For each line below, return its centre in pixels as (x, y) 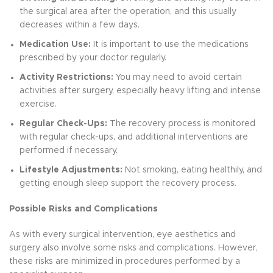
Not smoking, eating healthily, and (192, 170)
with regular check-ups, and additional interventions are (134, 137)
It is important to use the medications (170, 44)
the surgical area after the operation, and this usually (128, 11)
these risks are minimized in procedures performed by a (125, 261)
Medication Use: (55, 44)
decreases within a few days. (80, 25)
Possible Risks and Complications (83, 209)
